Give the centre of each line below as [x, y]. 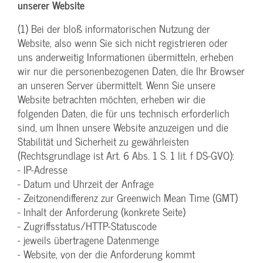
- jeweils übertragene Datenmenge [88, 240]
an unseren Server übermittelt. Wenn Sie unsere [117, 85]
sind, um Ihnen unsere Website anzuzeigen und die [123, 127]
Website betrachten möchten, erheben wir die [112, 99]
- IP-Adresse [43, 170]
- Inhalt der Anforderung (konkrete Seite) [102, 212]
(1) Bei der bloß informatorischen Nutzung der [114, 29]
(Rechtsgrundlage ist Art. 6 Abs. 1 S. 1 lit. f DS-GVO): [126, 156]
